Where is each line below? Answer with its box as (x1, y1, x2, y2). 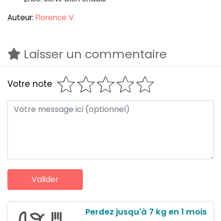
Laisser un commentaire (21, 45, 167, 62)
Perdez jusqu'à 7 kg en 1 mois (85, 206, 207, 218)
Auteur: (7, 12, 36, 23)
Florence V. (36, 12, 75, 23)
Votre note (7, 78, 52, 90)
